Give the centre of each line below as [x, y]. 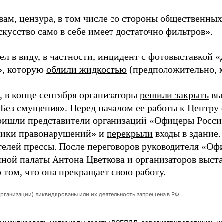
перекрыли [130, 133]
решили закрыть [174, 95]
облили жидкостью [86, 69]
